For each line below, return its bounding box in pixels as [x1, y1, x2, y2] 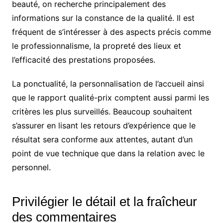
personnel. [11, 162, 51, 173]
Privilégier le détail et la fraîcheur [11, 194, 197, 210]
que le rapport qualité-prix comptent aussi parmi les [11, 93, 209, 103]
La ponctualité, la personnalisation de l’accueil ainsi [11, 79, 204, 89]
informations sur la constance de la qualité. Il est [11, 13, 195, 23]
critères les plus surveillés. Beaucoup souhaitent [11, 107, 192, 117]
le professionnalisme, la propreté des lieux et [11, 41, 181, 51]
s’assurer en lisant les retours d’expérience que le [11, 120, 196, 131]
